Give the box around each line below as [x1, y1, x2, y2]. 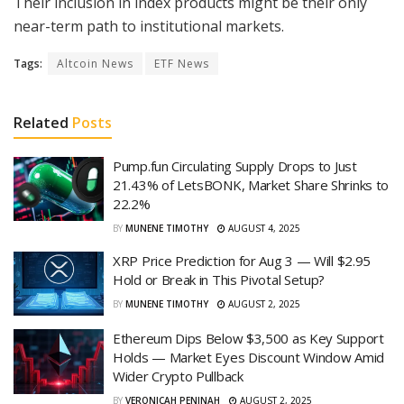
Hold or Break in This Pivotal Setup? [113, 270, 326, 289]
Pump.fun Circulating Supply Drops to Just [113, 156, 357, 175]
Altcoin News [57, 55, 133, 71]
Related [14, 112, 69, 133]
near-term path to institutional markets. [14, 15, 284, 36]
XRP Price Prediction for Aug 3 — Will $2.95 [113, 251, 372, 270]
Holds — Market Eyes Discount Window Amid [113, 348, 384, 367]
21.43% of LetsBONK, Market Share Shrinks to [113, 175, 390, 194]
